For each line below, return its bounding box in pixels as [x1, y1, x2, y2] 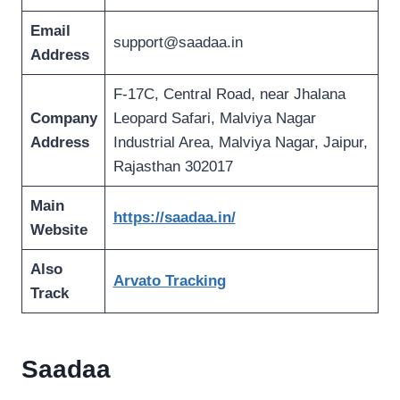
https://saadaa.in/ [112, 209, 236, 227]
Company [29, 110, 97, 128]
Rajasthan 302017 [112, 158, 233, 176]
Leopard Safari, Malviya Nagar [112, 110, 316, 128]
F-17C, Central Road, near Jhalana [112, 86, 346, 104]
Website [29, 221, 87, 239]
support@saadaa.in [112, 34, 243, 52]
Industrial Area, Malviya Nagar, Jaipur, [112, 134, 368, 152]
